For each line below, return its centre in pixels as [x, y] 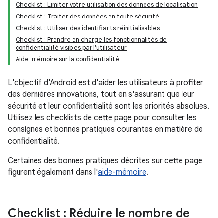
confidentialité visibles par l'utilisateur [71, 47]
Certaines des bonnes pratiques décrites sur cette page [105, 161]
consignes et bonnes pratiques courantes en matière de [105, 129]
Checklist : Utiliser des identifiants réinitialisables [88, 28]
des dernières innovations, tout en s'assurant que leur [101, 94]
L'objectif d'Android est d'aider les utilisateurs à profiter [106, 83]
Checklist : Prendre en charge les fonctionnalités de [91, 40]
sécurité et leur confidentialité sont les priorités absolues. [109, 106]
